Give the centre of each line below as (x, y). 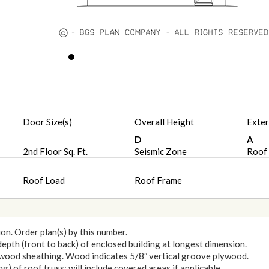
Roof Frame (159, 180)
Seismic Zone (161, 151)
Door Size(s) (47, 122)
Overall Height (165, 122)
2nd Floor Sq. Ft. (55, 151)
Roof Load (44, 180)
